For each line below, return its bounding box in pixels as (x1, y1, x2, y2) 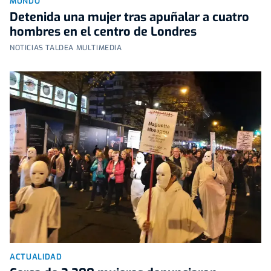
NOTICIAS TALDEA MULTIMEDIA (10, 42, 122, 53)
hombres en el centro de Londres (10, 23, 197, 40)
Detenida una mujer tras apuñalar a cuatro (10, 8, 249, 25)
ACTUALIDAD (10, 252, 62, 263)
